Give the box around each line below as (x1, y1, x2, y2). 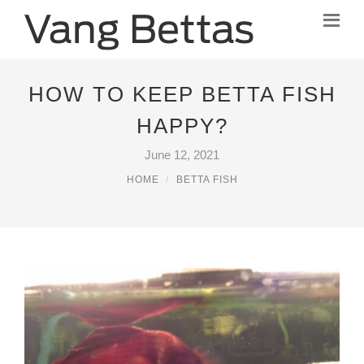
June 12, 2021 (145, 148, 219, 162)
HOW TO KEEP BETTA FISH (28, 82, 336, 106)
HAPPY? (136, 114, 228, 138)
